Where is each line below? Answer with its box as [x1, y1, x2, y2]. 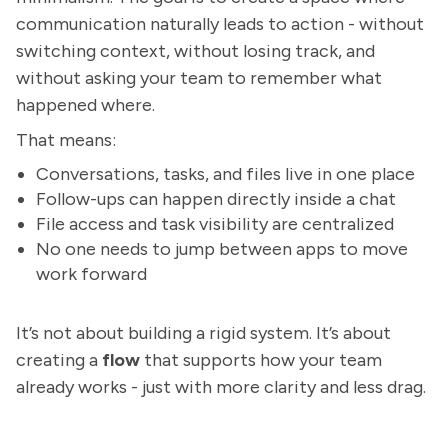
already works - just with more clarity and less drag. [16, 376, 426, 398]
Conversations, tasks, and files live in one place [36, 163, 415, 185]
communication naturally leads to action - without [16, 13, 424, 35]
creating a [16, 349, 102, 371]
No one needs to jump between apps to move [36, 238, 408, 260]
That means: [16, 129, 116, 151]
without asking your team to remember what [16, 67, 382, 89]
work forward [36, 263, 147, 285]
